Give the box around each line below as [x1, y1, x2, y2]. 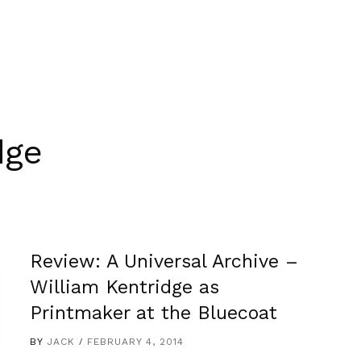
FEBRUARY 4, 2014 [87, 336, 185, 347]
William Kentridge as [30, 276, 220, 298]
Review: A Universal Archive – [30, 250, 299, 272]
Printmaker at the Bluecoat [30, 301, 278, 324]
